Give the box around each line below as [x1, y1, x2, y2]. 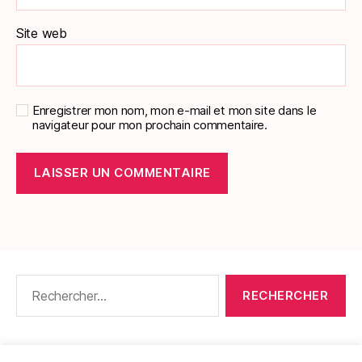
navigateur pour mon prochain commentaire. [32, 116, 267, 133]
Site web [16, 24, 67, 41]
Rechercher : [9, 273, 90, 291]
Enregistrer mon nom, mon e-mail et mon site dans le [32, 102, 317, 118]
